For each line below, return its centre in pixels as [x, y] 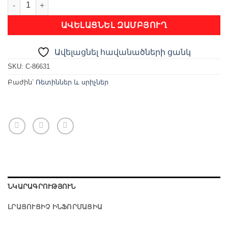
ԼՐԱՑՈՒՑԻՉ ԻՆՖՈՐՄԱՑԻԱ [55, 207]
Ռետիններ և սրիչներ [72, 82]
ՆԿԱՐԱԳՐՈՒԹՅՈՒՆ [42, 186]
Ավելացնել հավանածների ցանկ [123, 52]
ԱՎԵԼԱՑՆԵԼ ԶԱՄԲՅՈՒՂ [114, 25]
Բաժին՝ [22, 82]
